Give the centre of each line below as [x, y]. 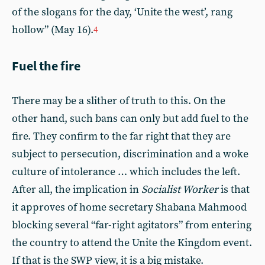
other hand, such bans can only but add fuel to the [130, 118]
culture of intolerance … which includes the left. [126, 172]
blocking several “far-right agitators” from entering [132, 225]
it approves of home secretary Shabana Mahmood [129, 207]
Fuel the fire [46, 65]
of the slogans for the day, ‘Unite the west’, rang [122, 12]
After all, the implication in [77, 189]
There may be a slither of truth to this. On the [119, 101]
